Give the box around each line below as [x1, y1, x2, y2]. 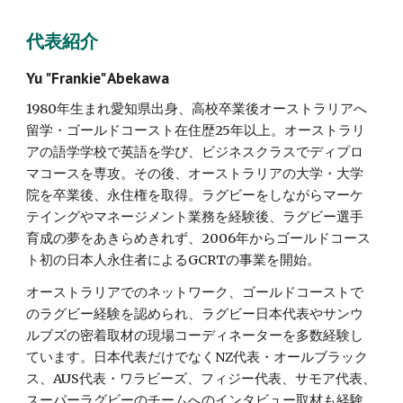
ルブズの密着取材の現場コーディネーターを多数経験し [26, 327, 364, 344]
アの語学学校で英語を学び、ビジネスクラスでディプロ [26, 144, 364, 160]
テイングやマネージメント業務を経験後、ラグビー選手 [26, 209, 364, 225]
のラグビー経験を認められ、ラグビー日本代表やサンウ [26, 306, 364, 322]
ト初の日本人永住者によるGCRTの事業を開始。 [26, 252, 321, 268]
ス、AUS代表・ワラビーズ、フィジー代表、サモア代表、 [26, 371, 377, 387]
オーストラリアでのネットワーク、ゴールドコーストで [26, 284, 364, 300]
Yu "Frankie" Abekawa [26, 67, 170, 88]
